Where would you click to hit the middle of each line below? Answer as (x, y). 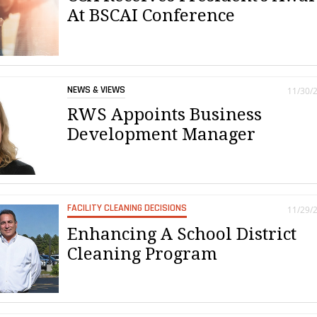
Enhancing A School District (182, 235)
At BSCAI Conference (151, 15)
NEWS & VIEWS (97, 90)
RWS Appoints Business (165, 114)
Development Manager (162, 134)
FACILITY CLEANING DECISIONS (127, 208)
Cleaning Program (143, 254)
